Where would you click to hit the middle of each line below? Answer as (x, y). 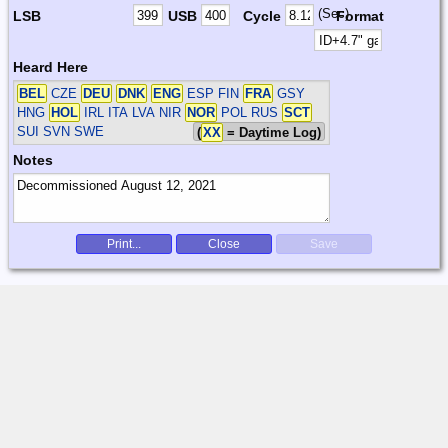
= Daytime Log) (272, 132)
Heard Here (50, 66)
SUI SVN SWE (61, 131)
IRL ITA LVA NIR (133, 112)
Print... (124, 243)
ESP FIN (213, 93)
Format (359, 15)
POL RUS (250, 112)
